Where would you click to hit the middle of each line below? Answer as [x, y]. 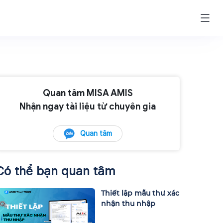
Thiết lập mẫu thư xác [140, 193]
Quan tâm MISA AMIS [88, 93]
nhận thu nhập [128, 204]
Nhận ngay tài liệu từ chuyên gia [88, 107]
